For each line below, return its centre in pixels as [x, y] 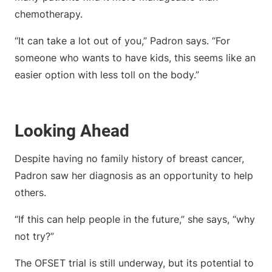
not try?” [36, 236]
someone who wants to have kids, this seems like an [135, 58]
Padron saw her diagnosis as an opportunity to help [134, 176]
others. [32, 193]
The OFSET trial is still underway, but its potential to [134, 263]
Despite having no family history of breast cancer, [129, 159]
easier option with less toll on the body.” [108, 75]
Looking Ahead [74, 131]
